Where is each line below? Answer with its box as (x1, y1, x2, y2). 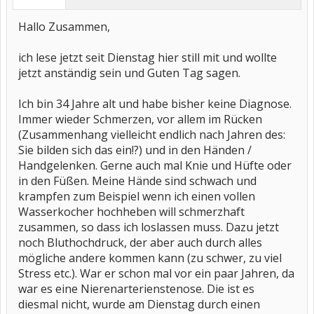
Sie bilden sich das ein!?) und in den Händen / (18, 142, 252, 158)
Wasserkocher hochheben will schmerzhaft (18, 204, 245, 219)
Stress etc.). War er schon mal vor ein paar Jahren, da (18, 266, 294, 281)
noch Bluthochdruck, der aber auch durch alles (18, 235, 262, 250)
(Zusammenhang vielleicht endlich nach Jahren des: (18, 127, 285, 142)
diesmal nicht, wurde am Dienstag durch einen (18, 296, 260, 312)
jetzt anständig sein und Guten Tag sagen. (18, 65, 240, 81)
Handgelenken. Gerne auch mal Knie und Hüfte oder (18, 158, 292, 173)
